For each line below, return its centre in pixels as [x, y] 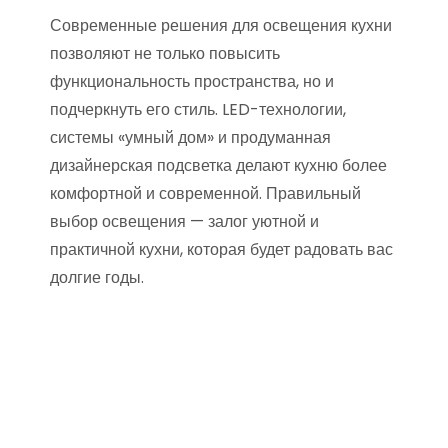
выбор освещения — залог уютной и [184, 221]
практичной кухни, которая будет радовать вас [221, 249]
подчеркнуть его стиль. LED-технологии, [198, 109]
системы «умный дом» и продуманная [190, 137]
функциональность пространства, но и [192, 81]
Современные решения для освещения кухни [221, 25]
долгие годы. [97, 277]
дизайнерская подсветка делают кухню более [218, 165]
